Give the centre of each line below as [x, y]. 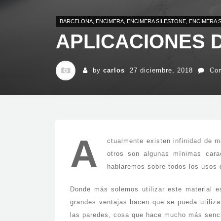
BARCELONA [76, 21]
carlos [114, 70]
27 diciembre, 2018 [161, 70]
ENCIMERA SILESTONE [156, 21]
